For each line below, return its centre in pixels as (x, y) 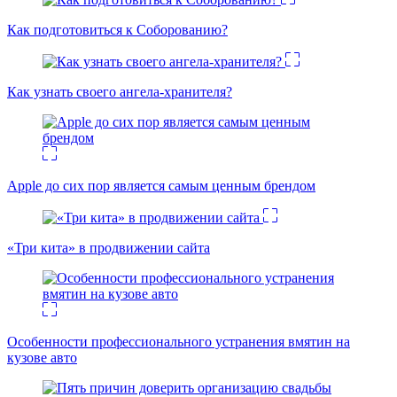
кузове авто (42, 357)
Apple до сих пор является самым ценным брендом (161, 185)
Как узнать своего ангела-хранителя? (120, 91)
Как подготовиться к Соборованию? (117, 29)
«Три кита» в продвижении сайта (109, 247)
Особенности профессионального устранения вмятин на (179, 341)
